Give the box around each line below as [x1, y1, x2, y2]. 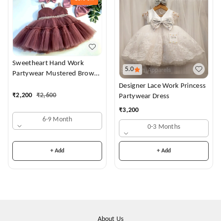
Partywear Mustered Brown [12, 70, 78, 78]
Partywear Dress [119, 92, 170, 100]
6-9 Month [42, 115, 73, 123]
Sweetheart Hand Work [12, 60, 84, 68]
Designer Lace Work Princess [119, 82, 206, 90]
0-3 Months [147, 123, 180, 131]
